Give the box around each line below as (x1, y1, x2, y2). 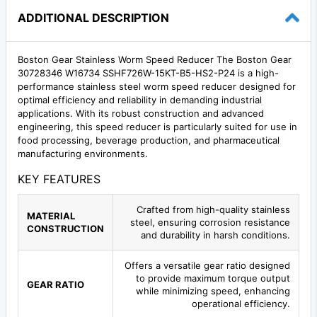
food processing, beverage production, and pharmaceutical (18, 134, 279, 146)
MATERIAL (27, 209, 75, 221)
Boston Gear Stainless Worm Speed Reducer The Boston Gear (18, 53, 292, 65)
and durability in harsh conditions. (141, 229, 290, 241)
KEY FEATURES (18, 171, 100, 186)
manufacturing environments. (18, 147, 148, 159)
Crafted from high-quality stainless (137, 203, 290, 215)
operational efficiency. (192, 297, 290, 309)
